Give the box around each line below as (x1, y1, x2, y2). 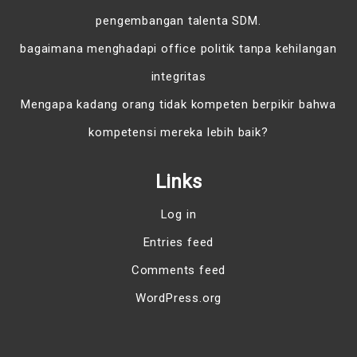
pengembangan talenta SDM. (96, 14, 261, 29)
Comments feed (131, 263, 226, 278)
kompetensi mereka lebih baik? (88, 125, 269, 140)
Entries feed (143, 235, 214, 250)
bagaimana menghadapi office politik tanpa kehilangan (20, 41, 337, 57)
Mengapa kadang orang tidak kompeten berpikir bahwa (21, 97, 336, 112)
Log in (160, 207, 197, 222)
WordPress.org (135, 291, 222, 306)
